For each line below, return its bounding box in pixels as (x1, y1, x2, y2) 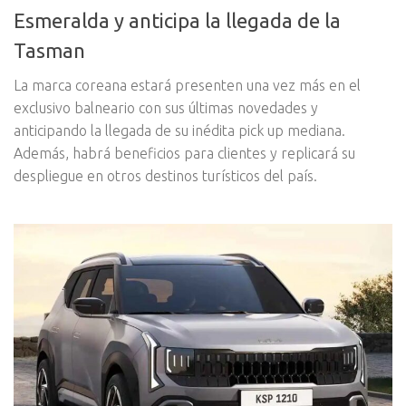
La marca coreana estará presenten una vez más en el (14, 77, 361, 94)
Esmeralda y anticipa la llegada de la (14, 9, 341, 33)
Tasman (14, 39, 85, 63)
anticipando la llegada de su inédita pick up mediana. (14, 122, 345, 140)
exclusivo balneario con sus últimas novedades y (14, 100, 318, 117)
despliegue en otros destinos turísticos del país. (14, 168, 317, 185)
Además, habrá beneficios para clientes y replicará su (14, 145, 355, 162)
